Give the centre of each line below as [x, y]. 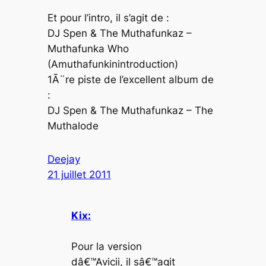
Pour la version [106, 246]
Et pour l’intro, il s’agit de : [108, 18]
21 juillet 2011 [79, 174]
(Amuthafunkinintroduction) [113, 64]
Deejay [64, 159]
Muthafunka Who [88, 48]
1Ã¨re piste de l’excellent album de [130, 79]
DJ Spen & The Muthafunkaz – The [130, 110]
